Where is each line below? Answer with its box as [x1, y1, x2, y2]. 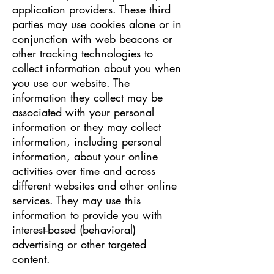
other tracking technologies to [12, 46, 153, 61]
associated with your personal [12, 105, 154, 119]
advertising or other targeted [12, 237, 146, 251]
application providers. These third [12, 2, 171, 17]
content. [12, 251, 50, 266]
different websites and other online [12, 178, 177, 193]
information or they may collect [12, 119, 161, 134]
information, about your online [12, 149, 158, 163]
